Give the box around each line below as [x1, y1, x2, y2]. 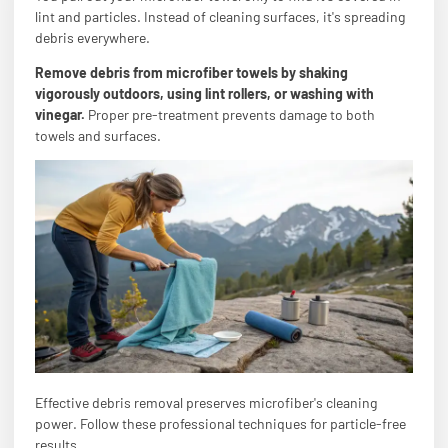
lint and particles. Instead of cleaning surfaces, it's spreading [35, 7, 405, 25]
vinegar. [35, 106, 85, 123]
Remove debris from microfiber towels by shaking [35, 64, 348, 81]
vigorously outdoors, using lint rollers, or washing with [35, 85, 374, 102]
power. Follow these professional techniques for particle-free [35, 415, 406, 433]
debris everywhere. [35, 28, 150, 46]
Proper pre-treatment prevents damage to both [85, 106, 375, 123]
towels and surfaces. [35, 127, 161, 144]
